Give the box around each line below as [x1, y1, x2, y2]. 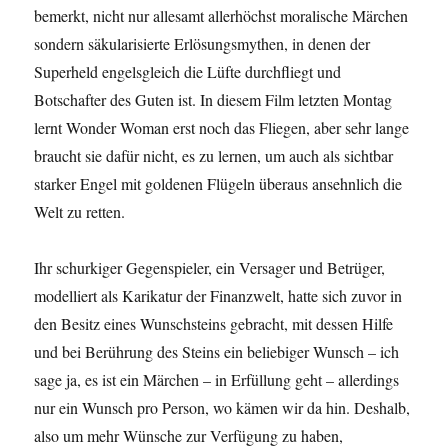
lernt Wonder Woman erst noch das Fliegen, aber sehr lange [34, 117, 410, 139]
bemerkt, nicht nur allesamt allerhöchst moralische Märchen [34, 5, 409, 27]
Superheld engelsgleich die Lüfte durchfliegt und [34, 61, 342, 83]
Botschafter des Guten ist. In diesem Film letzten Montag [34, 89, 393, 111]
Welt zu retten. [34, 201, 126, 223]
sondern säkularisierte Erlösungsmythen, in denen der [34, 33, 371, 55]
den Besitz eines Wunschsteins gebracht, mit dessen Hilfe [34, 313, 394, 335]
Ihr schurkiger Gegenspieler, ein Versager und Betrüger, [34, 257, 386, 279]
